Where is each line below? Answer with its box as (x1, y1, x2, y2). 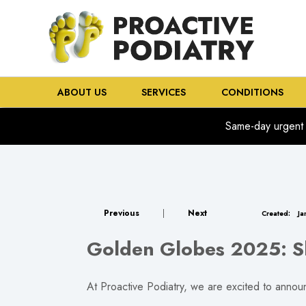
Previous (104, 207, 139, 219)
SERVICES (141, 85, 192, 99)
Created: (262, 209, 290, 219)
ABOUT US (57, 85, 112, 99)
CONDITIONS (221, 85, 289, 99)
